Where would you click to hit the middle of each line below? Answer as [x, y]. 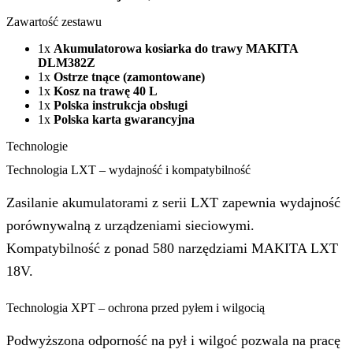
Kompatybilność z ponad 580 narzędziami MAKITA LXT [172, 248]
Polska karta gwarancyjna [124, 120]
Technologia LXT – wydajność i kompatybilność [128, 169]
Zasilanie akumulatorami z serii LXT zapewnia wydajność [173, 202]
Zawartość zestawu [54, 22]
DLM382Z [67, 63]
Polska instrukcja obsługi [121, 106]
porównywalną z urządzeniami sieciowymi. [130, 225]
